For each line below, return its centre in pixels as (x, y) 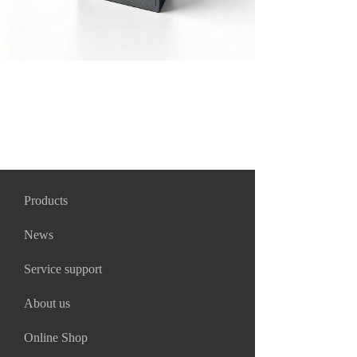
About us (47, 303)
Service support (63, 269)
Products (46, 200)
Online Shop (56, 337)
